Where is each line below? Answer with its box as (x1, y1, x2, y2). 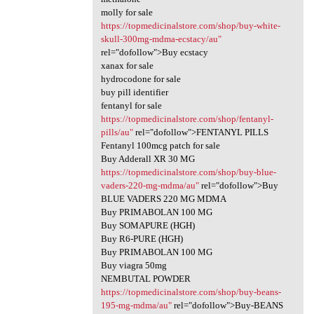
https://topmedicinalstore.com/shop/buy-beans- (100, 286, 281, 297)
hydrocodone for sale (100, 73, 181, 84)
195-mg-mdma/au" (100, 299, 172, 310)
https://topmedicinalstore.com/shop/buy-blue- (100, 166, 276, 177)
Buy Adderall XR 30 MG (100, 153, 195, 164)
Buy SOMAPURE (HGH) (100, 219, 195, 231)
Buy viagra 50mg (100, 259, 167, 271)
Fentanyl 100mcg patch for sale (100, 139, 220, 151)
